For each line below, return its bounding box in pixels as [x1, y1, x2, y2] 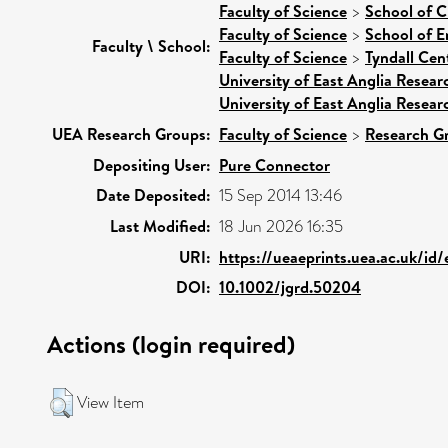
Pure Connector [219, 153, 330, 176]
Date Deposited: [96, 183, 211, 206]
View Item [77, 390, 144, 414]
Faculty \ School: [92, 34, 211, 57]
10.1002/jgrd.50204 [219, 275, 361, 298]
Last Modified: [110, 214, 211, 237]
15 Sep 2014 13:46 [219, 183, 342, 207]
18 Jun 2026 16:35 [219, 214, 343, 238]
